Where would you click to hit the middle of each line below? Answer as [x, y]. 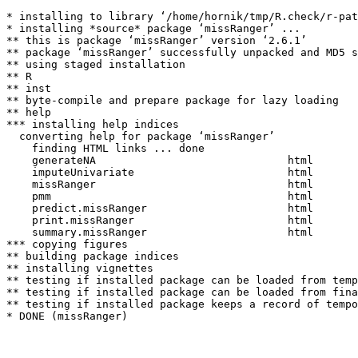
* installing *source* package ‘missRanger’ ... [153, 28]
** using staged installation [96, 64]
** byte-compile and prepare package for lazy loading [173, 100]
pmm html [166, 196]
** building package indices [93, 256]
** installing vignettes [80, 268]
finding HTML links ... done [105, 148]
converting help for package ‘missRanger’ [141, 136]
